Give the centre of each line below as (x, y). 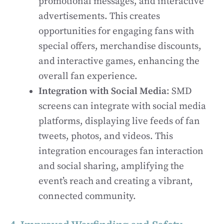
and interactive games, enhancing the (119, 61)
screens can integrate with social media (122, 106)
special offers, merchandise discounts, (120, 46)
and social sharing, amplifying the (111, 166)
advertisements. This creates (99, 16)
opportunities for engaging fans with (116, 31)
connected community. (87, 196)
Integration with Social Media (102, 91)
